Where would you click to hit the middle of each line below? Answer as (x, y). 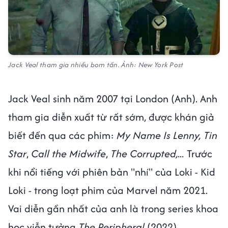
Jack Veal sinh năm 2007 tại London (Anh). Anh (113, 98)
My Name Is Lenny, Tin (167, 135)
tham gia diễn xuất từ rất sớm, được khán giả (111, 117)
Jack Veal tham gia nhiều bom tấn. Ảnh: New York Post (96, 64)
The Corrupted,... (147, 153)
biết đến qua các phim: (62, 135)
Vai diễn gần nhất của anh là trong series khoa (113, 208)
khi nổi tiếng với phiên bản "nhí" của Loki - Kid (112, 172)
